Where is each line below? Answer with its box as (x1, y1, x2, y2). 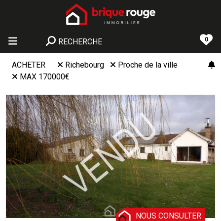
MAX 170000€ (20, 72, 70, 81)
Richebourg (65, 60, 104, 70)
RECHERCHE (58, 37, 102, 46)
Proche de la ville (118, 60, 178, 70)
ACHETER (12, 60, 45, 70)
